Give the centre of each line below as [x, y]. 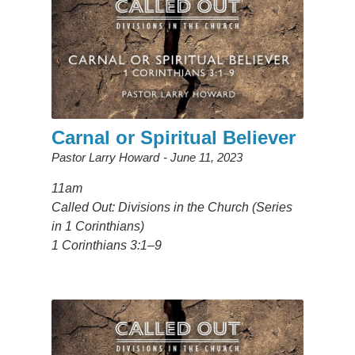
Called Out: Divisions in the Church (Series [172, 207]
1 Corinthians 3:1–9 [106, 245]
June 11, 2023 [206, 157]
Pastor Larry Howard [105, 157]
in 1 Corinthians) [97, 226]
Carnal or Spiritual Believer [173, 137]
